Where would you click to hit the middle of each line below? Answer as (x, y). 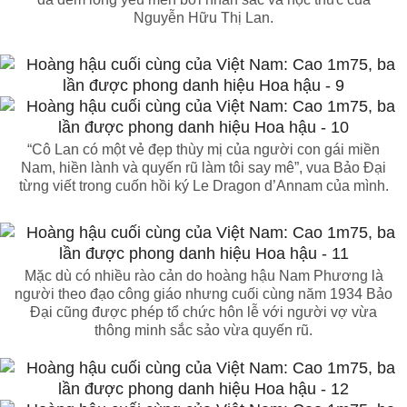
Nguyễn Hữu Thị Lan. (203, 18)
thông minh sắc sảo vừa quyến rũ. (203, 331)
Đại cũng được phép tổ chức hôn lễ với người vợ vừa (203, 313)
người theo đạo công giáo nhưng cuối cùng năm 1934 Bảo (203, 294)
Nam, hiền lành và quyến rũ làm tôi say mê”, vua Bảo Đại (203, 168)
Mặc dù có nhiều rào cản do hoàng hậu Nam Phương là (203, 276)
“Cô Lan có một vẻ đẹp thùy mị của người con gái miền (203, 150)
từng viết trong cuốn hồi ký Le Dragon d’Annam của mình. (203, 186)
